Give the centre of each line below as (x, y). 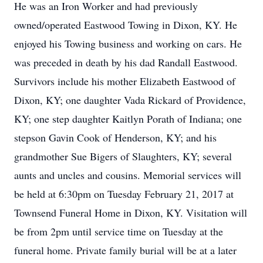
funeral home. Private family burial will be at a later (125, 250)
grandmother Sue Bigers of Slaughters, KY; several (123, 156)
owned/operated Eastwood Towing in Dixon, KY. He (126, 25)
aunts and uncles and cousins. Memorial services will (128, 175)
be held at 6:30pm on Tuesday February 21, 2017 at (124, 194)
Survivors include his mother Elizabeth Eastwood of (125, 81)
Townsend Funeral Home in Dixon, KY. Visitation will (131, 213)
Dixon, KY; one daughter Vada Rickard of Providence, (130, 100)
